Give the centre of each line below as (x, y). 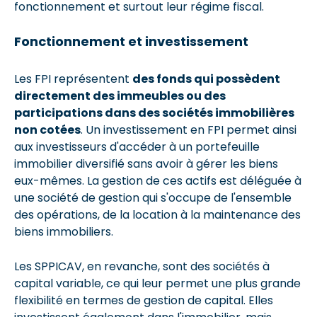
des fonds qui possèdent (206, 79)
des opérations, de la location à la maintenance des (157, 214)
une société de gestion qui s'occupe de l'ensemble (153, 197)
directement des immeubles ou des (120, 96)
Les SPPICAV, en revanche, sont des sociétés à (142, 266)
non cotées (47, 129)
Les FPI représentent (73, 79)
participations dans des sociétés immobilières (154, 113)
